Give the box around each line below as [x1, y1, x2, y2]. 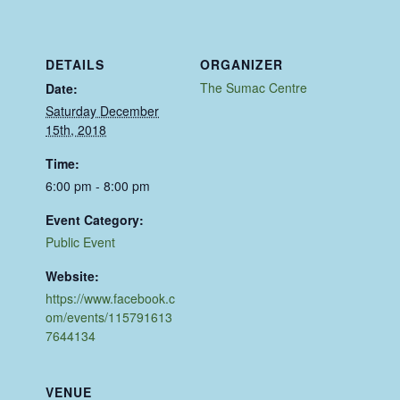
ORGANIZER [200, 54, 283, 73]
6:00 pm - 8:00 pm [46, 176, 151, 195]
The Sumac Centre [200, 78, 307, 96]
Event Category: [46, 210, 145, 229]
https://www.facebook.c [46, 288, 176, 307]
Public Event [46, 232, 116, 251]
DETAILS [46, 54, 105, 73]
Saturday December [46, 101, 160, 120]
